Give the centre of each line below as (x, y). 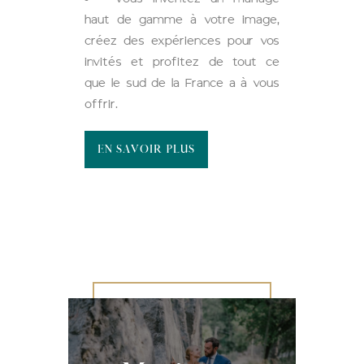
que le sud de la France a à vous (182, 83)
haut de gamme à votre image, (182, 19)
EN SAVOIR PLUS (146, 149)
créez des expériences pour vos (182, 41)
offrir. (101, 104)
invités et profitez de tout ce (182, 62)
